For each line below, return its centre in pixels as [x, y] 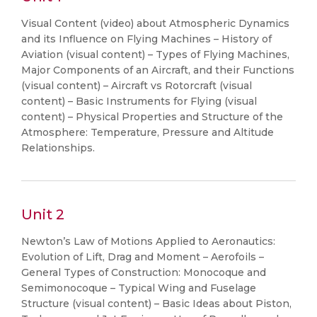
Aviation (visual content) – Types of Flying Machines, [155, 54]
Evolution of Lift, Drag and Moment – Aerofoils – [143, 257]
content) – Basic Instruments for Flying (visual [139, 101]
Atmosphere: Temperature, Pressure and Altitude [148, 132]
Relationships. [58, 148]
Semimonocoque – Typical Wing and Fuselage [139, 288]
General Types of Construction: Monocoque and [144, 272]
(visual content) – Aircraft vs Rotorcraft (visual [137, 86]
